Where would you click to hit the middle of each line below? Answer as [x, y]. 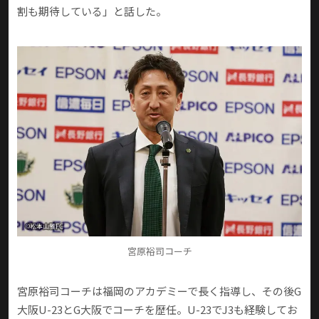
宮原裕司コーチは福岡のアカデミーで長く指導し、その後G [159, 291]
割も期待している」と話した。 [92, 11]
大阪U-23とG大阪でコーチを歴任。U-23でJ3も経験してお [157, 310]
